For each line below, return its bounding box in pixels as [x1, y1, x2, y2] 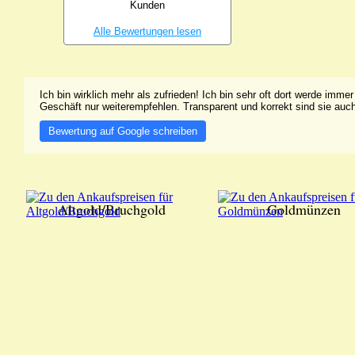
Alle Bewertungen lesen [94, 25, 201, 37]
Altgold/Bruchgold [58, 200, 166, 219]
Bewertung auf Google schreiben [48, 125, 197, 137]
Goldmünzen [266, 200, 341, 219]
